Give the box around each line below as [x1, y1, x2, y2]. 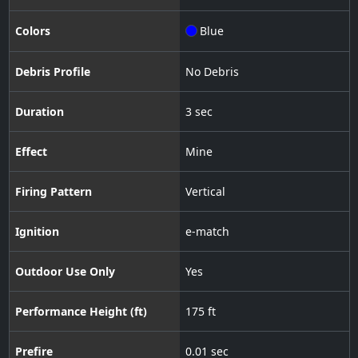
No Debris [185, 63, 239, 79]
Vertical [185, 183, 225, 199]
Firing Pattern [14, 183, 92, 199]
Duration [14, 103, 64, 119]
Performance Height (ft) [14, 303, 147, 319]
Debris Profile [14, 63, 90, 79]
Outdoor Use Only [14, 263, 115, 279]
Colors [14, 22, 50, 38]
